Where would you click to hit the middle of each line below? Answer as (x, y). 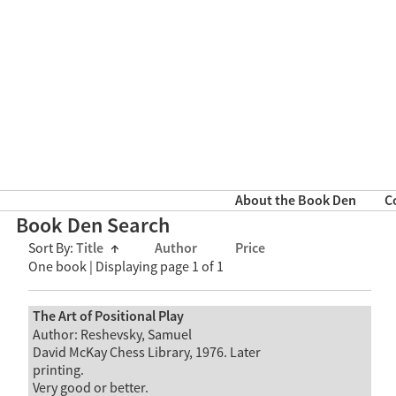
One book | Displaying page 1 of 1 (126, 267)
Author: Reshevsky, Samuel (112, 335)
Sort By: (52, 249)
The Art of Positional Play (108, 316)
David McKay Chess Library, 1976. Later (146, 352)
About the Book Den (295, 202)
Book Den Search (93, 226)
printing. (58, 370)
